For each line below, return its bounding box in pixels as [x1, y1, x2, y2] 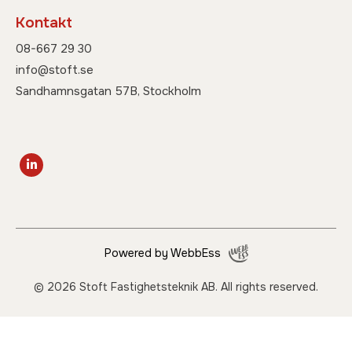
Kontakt [16, 13, 72, 32]
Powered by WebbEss [104, 246, 221, 261]
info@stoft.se [16, 61, 93, 78]
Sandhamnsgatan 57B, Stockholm [16, 82, 201, 99]
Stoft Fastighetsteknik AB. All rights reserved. [76, 280, 318, 295]
